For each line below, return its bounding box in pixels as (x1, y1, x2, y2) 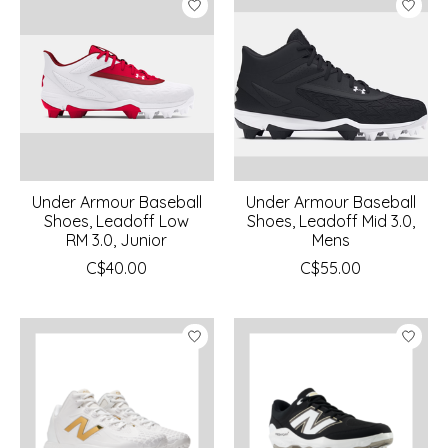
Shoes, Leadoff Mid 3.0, (246, 210, 415, 231)
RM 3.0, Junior (66, 229, 168, 250)
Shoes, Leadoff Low (44, 210, 190, 231)
